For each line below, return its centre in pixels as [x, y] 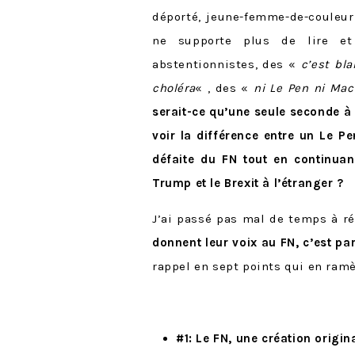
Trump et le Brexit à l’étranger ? [248, 183]
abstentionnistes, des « [227, 65]
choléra [174, 88]
